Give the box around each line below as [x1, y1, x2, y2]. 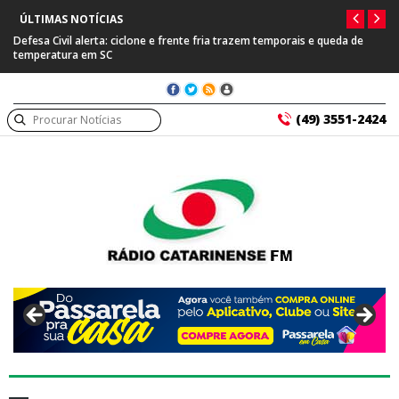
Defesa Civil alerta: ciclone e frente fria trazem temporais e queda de [13, 33, 363, 48]
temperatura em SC [13, 47, 112, 62]
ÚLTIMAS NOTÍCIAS [20, 12, 123, 27]
